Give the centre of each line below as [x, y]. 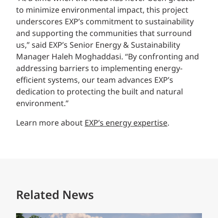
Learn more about [50, 123]
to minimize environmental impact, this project [102, 10]
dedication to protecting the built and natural [100, 92]
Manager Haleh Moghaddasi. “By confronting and [108, 57]
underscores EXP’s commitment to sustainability [105, 22]
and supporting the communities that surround [104, 34]
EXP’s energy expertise [126, 123]
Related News [55, 195]
